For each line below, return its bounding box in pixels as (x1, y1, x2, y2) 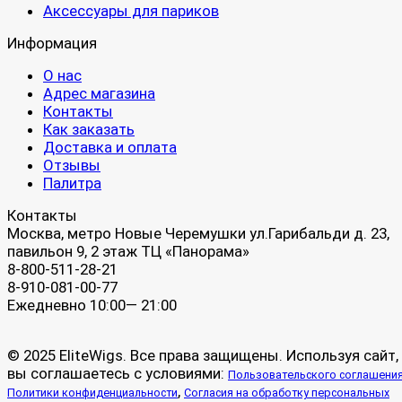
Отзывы (43, 156, 100, 175)
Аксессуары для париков (43, 2, 219, 21)
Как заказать (43, 120, 135, 139)
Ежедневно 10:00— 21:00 (7, 296, 177, 315)
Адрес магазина (43, 84, 155, 103)
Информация (7, 34, 97, 53)
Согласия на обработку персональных (184, 386, 389, 400)
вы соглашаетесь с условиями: (7, 364, 228, 383)
